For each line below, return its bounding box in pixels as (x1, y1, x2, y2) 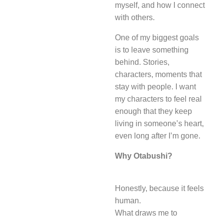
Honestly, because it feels (115, 184, 204, 193)
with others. (115, 13, 155, 22)
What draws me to (115, 209, 177, 218)
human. (115, 196, 141, 205)
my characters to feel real (115, 95, 202, 104)
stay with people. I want (115, 82, 196, 91)
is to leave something (115, 46, 189, 55)
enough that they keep (115, 107, 192, 116)
